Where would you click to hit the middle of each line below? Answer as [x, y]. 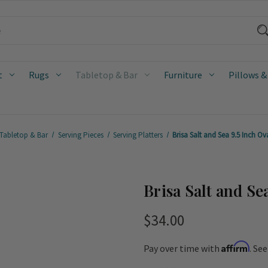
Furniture [183, 74]
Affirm [235, 246]
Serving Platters [138, 135]
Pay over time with [182, 248]
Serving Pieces [80, 135]
